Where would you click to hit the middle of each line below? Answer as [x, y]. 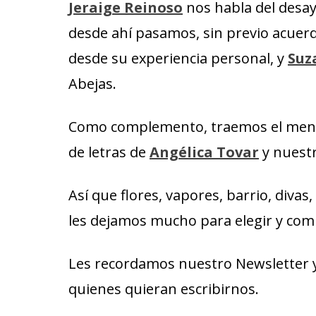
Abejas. [92, 84]
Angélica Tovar [204, 152]
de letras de [109, 152]
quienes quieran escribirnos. [164, 289]
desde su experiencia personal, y [178, 58]
